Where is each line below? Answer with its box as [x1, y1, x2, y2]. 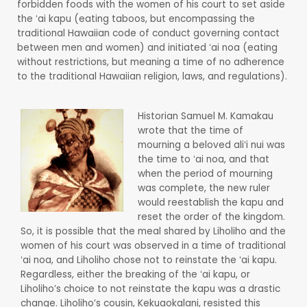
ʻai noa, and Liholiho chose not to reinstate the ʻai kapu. [21, 253, 277, 267]
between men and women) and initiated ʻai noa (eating [17, 40, 278, 54]
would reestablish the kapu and [137, 195, 284, 209]
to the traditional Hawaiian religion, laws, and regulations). [17, 69, 287, 83]
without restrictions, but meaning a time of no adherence [17, 55, 284, 69]
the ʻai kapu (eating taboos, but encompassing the [17, 12, 255, 25]
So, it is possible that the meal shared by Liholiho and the [21, 224, 286, 238]
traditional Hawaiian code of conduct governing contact [17, 26, 280, 40]
